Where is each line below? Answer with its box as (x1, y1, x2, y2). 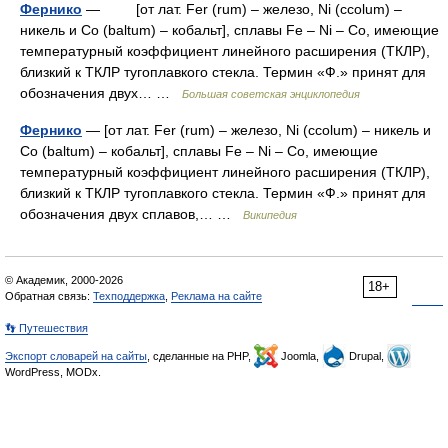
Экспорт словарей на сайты (5, 350, 147, 362)
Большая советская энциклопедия (182, 88, 360, 100)
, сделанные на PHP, (147, 350, 254, 362)
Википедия (243, 209, 297, 221)
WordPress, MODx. (5, 366, 101, 378)
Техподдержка (93, 290, 165, 302)
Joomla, (278, 350, 322, 362)
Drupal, (346, 350, 387, 362)
